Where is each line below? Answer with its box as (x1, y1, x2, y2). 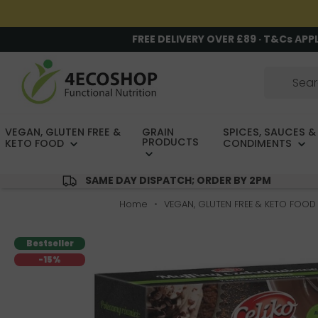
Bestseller (26, 238, 74, 250)
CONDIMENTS (222, 136, 295, 151)
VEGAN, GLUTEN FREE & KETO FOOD (164, 198, 316, 211)
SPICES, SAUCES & (222, 125, 316, 140)
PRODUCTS (142, 135, 199, 150)
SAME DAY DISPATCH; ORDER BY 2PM (84, 173, 271, 188)
